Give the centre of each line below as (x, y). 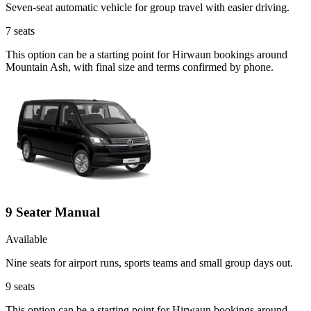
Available (26, 239)
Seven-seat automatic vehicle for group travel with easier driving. (148, 8)
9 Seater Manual (53, 212)
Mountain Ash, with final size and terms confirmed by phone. (140, 67)
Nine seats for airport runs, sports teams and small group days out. (149, 262)
